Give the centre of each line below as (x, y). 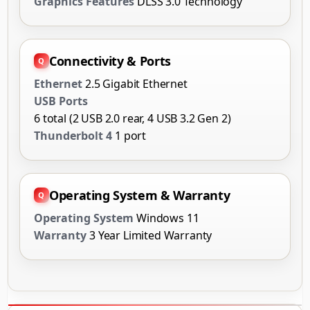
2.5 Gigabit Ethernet (136, 83)
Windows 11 (168, 218)
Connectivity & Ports (110, 61)
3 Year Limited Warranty (151, 235)
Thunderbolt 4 (73, 135)
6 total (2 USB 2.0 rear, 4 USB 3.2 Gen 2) (133, 118)
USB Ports (61, 101)
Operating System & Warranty (140, 195)
